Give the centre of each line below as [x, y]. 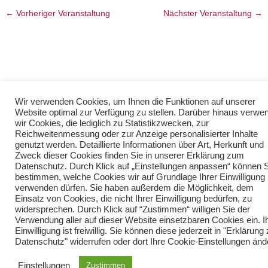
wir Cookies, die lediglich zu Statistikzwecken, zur [112, 123]
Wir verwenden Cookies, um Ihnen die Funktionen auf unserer [135, 102]
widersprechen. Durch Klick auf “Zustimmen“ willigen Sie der [133, 209]
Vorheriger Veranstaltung [62, 13]
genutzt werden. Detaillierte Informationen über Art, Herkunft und [139, 145]
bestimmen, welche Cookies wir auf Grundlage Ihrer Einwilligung [140, 177]
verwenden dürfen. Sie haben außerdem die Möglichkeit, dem [134, 188]
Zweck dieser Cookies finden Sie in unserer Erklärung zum [130, 156]
